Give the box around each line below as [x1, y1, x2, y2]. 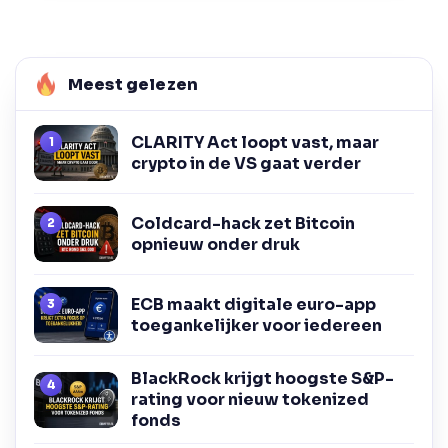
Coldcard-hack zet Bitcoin [131, 213, 355, 235]
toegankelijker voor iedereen [131, 315, 382, 337]
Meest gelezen [68, 74, 199, 96]
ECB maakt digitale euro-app [131, 294, 376, 316]
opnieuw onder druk [131, 234, 300, 256]
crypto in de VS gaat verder [131, 153, 361, 175]
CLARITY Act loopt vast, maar [131, 132, 379, 154]
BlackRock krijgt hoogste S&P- [131, 368, 394, 390]
